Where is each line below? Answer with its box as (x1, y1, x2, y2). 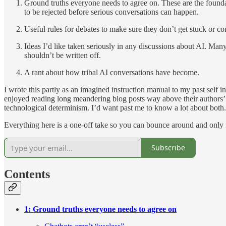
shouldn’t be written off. (24, 50, 101, 60)
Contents (4, 167, 50, 181)
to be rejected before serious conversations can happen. (24, 7, 199, 16)
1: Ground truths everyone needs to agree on (24, 205, 177, 214)
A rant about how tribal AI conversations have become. (24, 68, 199, 77)
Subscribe (151, 143, 185, 153)
